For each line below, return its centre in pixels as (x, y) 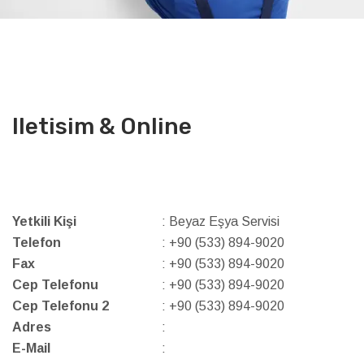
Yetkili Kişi (44, 221)
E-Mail (31, 348)
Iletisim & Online (102, 126)
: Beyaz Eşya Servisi (221, 221)
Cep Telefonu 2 (61, 306)
